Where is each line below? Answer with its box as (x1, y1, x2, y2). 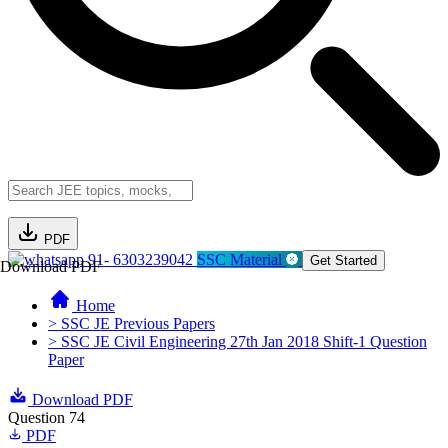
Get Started (310, 253, 377, 268)
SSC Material (197, 251, 286, 268)
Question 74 (8, 409, 85, 426)
